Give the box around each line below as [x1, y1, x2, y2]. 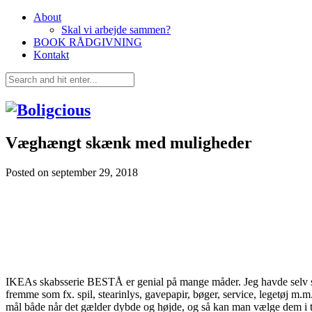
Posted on [6, 166, 52, 178]
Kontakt [33, 49, 69, 61]
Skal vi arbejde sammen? [61, 24, 171, 36]
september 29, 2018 [52, 166, 138, 178]
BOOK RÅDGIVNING [33, 36, 142, 48]
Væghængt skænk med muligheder [6, 133, 252, 152]
